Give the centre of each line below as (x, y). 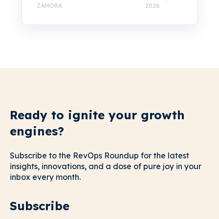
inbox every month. (45, 177)
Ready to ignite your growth (97, 115)
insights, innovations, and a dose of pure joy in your (106, 166)
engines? (37, 131)
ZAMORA (49, 5)
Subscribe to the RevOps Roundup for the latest (99, 156)
